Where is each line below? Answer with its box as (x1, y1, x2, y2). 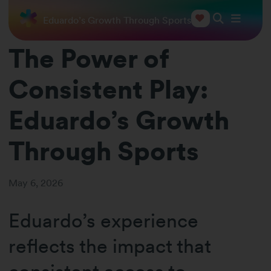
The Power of (8, 43, 169, 74)
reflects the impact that (8, 234, 212, 258)
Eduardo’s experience (8, 209, 199, 233)
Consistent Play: (8, 74, 209, 105)
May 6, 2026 (8, 177, 64, 189)
